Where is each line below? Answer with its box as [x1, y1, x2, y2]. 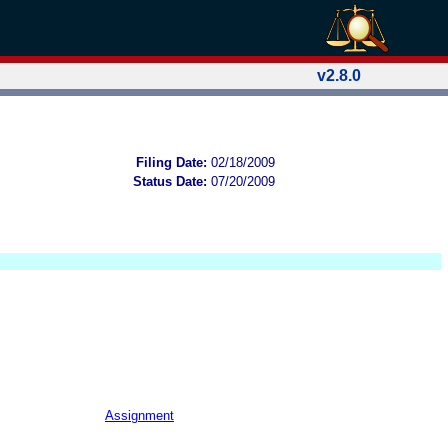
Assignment [105, 407, 174, 423]
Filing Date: [136, 154, 207, 170]
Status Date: [133, 173, 207, 189]
